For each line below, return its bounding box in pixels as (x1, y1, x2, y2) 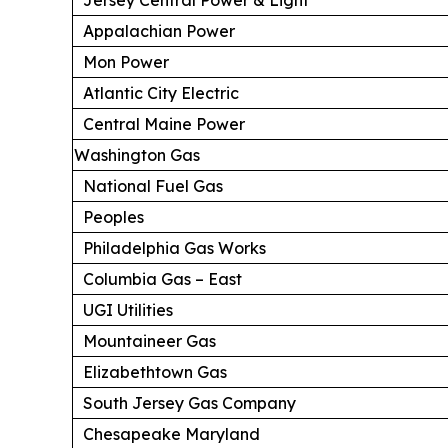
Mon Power (83, 51, 169, 72)
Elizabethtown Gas (83, 361, 227, 382)
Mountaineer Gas (83, 330, 216, 351)
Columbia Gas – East (83, 268, 242, 289)
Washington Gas (74, 144, 200, 165)
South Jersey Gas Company (83, 392, 296, 413)
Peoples (83, 206, 144, 227)
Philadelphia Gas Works (83, 237, 266, 258)
